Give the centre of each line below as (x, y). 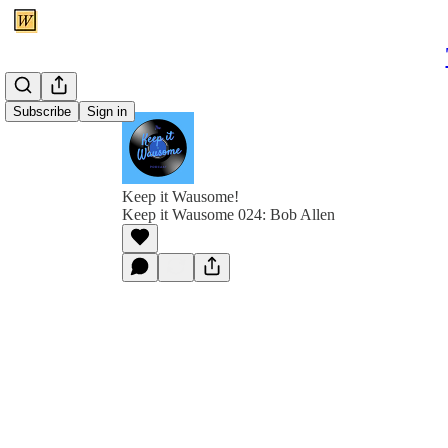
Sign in (107, 111)
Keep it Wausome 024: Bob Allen (228, 214)
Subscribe (42, 111)
